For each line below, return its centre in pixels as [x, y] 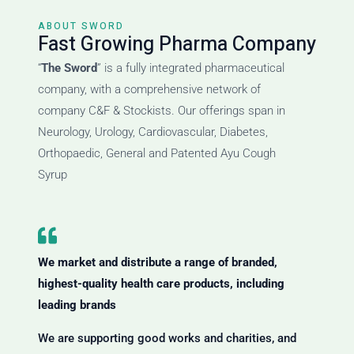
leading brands [77, 305]
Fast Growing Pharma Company [177, 45]
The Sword [69, 68]
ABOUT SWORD [81, 26]
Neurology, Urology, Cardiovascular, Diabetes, [153, 132]
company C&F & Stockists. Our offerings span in [162, 111]
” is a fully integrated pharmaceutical [191, 68]
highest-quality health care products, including [161, 284]
